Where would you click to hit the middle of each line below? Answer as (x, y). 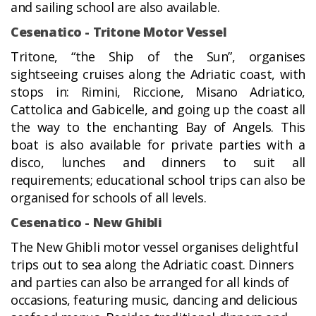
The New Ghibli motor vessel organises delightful (154, 247)
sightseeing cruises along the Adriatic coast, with (158, 74)
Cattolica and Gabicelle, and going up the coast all (158, 110)
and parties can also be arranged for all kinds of (150, 282)
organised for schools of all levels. (109, 198)
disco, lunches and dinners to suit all (158, 163)
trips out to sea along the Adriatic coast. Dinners (152, 265)
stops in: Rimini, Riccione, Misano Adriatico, (158, 92)
